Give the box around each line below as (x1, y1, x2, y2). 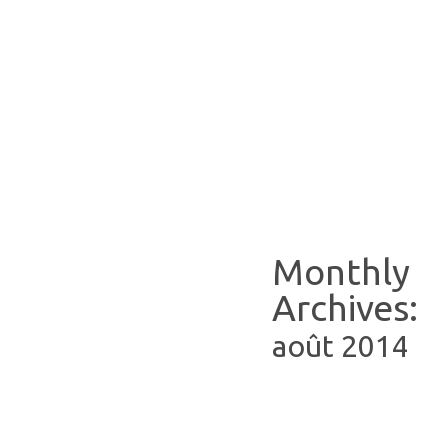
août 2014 (272, 328, 409, 363)
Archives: (272, 286, 418, 328)
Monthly (272, 250, 410, 292)
